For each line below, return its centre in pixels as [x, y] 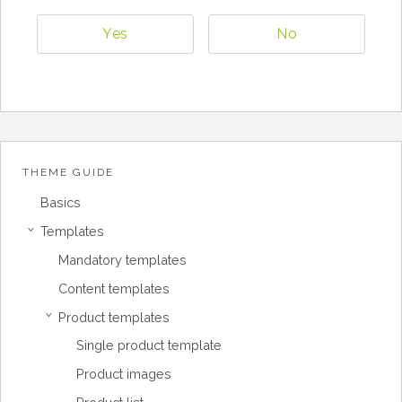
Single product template [149, 345]
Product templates [114, 317]
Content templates [114, 288]
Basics [61, 203]
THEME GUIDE [68, 172]
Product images [124, 374]
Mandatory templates [122, 259]
